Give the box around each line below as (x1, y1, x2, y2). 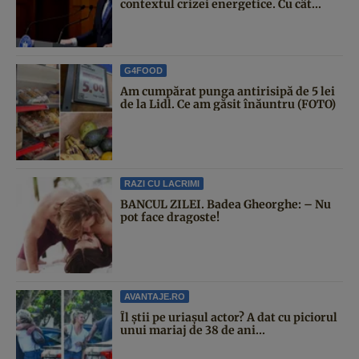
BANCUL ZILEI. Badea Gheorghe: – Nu (120, 196, 331, 212)
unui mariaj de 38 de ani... (120, 322, 265, 337)
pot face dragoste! (120, 209, 220, 224)
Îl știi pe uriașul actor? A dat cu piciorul (120, 309, 337, 325)
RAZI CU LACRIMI (124, 178, 200, 188)
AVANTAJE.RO (124, 291, 185, 301)
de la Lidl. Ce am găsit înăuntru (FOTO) (120, 96, 336, 111)
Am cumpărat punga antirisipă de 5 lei (120, 83, 335, 99)
